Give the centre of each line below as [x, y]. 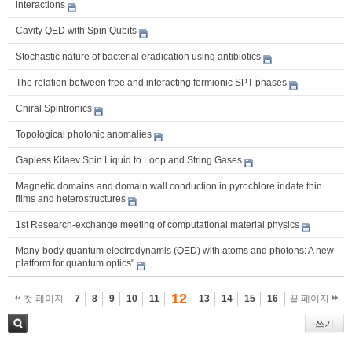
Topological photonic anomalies [84, 134]
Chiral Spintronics [54, 108]
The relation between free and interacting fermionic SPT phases [151, 82]
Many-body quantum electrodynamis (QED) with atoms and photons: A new [175, 250]
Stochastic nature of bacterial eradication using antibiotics [138, 56]
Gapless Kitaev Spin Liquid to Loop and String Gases [129, 160]
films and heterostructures [71, 198]
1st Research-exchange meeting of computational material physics [158, 224]
